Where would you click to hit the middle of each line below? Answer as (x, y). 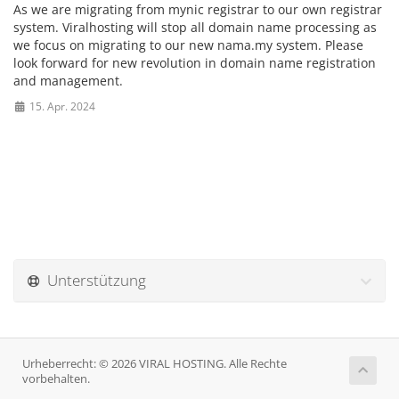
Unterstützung (93, 280)
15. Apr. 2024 (61, 106)
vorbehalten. (56, 379)
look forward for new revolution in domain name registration (195, 63)
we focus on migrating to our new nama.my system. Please (188, 45)
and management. (70, 81)
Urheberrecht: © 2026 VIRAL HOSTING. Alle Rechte (155, 364)
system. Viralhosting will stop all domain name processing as (195, 27)
